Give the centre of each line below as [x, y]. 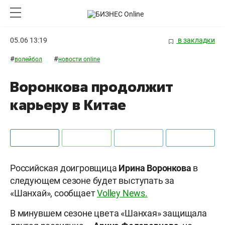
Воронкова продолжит [92, 87]
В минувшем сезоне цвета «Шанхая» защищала [108, 213]
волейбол [28, 60]
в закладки [196, 40]
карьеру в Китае [68, 105]
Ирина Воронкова [155, 168]
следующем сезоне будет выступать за [92, 181]
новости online [79, 60]
